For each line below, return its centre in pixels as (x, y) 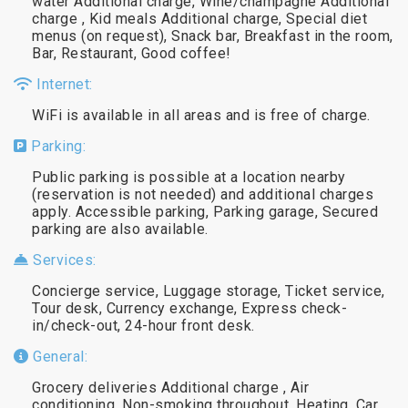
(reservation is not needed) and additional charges (203, 194)
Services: (62, 260)
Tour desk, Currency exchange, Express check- (189, 308)
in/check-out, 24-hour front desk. (143, 325)
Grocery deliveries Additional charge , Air (170, 387)
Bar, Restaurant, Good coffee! (132, 53)
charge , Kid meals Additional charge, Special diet (199, 18)
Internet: (62, 84)
